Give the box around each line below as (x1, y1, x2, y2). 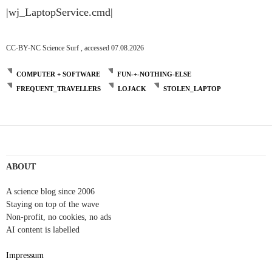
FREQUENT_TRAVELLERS (16, 84, 101, 92)
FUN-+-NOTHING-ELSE (117, 70, 191, 78)
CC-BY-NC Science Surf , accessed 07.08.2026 (6, 43, 144, 52)
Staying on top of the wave (6, 199, 99, 209)
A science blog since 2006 (6, 186, 95, 196)
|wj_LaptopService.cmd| (6, 6, 113, 18)
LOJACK (118, 84, 146, 92)
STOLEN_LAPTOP (163, 84, 221, 92)
